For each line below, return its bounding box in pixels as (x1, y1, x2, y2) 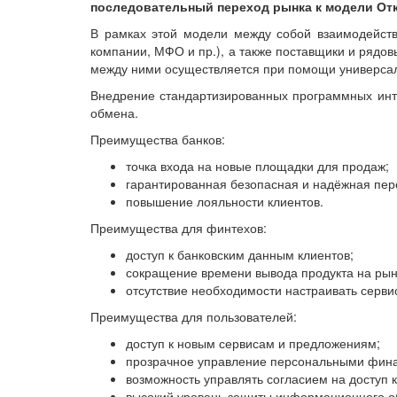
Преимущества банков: (90, 130, 225, 149)
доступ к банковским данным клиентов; (126, 245, 354, 264)
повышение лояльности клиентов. (126, 192, 323, 211)
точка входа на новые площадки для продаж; (126, 157, 389, 175)
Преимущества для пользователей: (90, 307, 297, 326)
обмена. (90, 104, 138, 122)
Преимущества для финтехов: (90, 219, 267, 237)
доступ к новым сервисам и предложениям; (126, 334, 380, 353)
